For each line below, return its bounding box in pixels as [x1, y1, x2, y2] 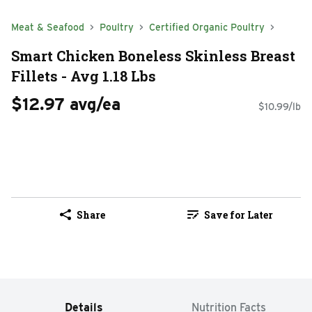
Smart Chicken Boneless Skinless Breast [11, 46, 295, 65]
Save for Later [203, 208, 273, 221]
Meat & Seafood [11, 22, 84, 33]
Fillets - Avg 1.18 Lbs [11, 66, 156, 85]
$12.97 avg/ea [11, 94, 120, 115]
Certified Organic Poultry [149, 22, 265, 33]
